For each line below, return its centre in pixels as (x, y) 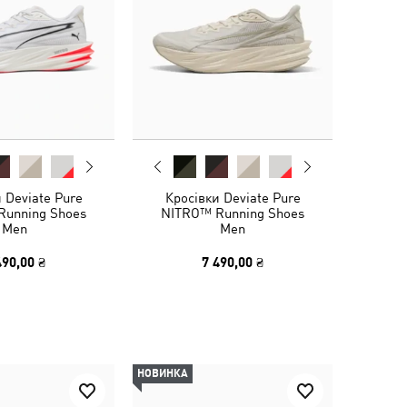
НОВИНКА (163, 373)
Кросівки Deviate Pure (233, 198)
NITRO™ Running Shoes (233, 213)
